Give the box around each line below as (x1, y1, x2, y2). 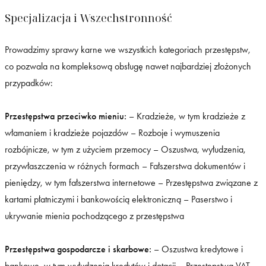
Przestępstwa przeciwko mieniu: (5, 110, 126, 122)
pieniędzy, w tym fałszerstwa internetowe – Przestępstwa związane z (5, 176, 258, 188)
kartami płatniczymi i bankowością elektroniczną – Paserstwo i (5, 193, 232, 205)
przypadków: (5, 77, 53, 88)
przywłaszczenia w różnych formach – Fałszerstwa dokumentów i (5, 160, 245, 172)
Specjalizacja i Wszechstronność (5, 10, 172, 25)
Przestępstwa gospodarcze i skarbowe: (5, 243, 151, 255)
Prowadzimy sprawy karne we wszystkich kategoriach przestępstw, (5, 43, 251, 55)
